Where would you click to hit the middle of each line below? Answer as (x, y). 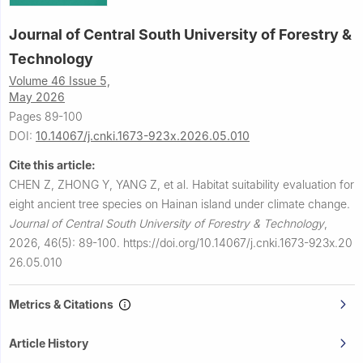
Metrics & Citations (64, 304)
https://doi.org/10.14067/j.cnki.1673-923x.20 (238, 242)
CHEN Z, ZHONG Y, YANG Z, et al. (100, 184)
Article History (49, 343)
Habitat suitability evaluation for (273, 184)
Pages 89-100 (46, 116)
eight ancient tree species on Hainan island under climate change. (179, 203)
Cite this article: (52, 164)
